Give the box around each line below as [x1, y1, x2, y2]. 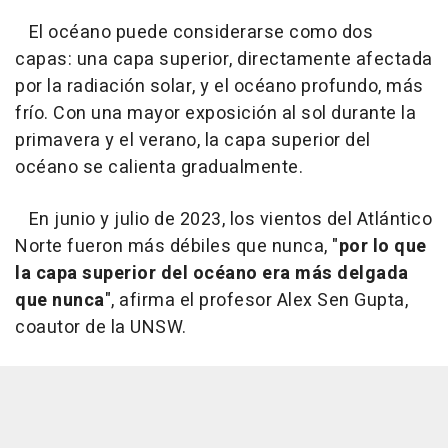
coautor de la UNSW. [15, 313, 187, 341]
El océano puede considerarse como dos [15, 18, 373, 46]
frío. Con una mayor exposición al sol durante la [15, 99, 416, 127]
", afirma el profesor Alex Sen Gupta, [104, 286, 408, 314]
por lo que [338, 232, 427, 260]
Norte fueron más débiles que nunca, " [15, 232, 339, 260]
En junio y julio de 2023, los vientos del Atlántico [15, 205, 432, 233]
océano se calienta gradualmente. [15, 153, 317, 181]
